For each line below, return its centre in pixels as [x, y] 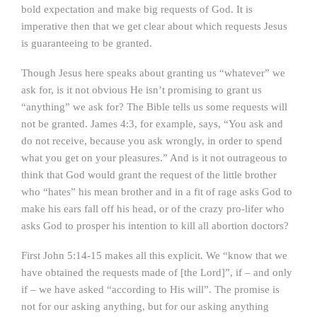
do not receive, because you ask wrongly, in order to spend [152, 141]
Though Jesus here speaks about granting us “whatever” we [153, 73]
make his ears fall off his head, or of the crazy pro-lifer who [153, 209]
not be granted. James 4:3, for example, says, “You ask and [152, 124]
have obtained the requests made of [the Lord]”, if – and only [157, 272]
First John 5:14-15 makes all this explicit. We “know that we [154, 255]
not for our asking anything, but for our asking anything [145, 306]
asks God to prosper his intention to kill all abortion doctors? [155, 226]
